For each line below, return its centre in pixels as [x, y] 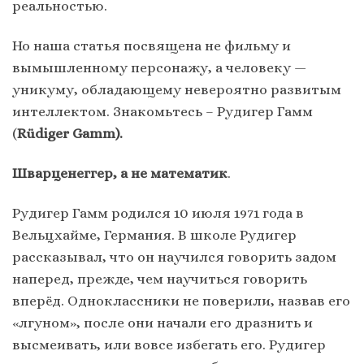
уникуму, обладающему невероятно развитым [177, 90]
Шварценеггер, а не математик [120, 173]
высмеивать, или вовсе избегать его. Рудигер [169, 345]
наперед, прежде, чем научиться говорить [160, 279]
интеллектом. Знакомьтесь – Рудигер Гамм [162, 112]
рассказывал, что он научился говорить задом [174, 257]
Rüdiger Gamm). [70, 134]
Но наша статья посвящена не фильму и [152, 46]
